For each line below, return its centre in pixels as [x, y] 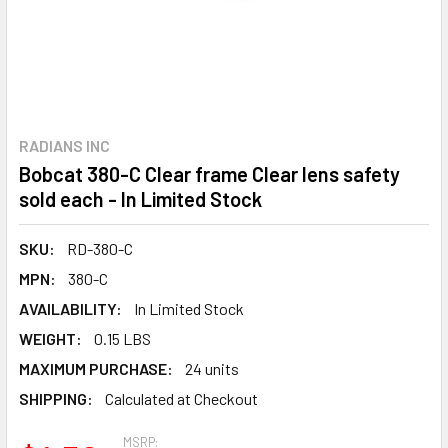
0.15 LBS [122, 338]
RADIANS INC [64, 145]
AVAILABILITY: [70, 308]
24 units [212, 368]
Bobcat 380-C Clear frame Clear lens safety [209, 174]
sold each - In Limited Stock [140, 199]
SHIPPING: [56, 398]
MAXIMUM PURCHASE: [96, 368]
